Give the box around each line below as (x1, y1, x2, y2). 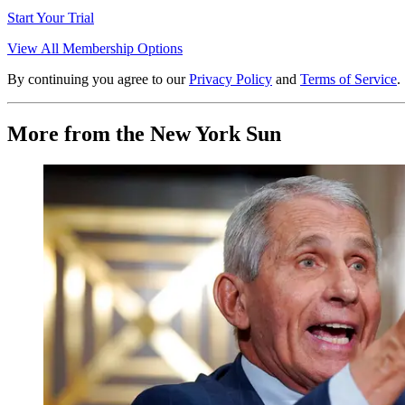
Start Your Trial (7, 9, 94, 25)
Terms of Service (300, 71, 397, 87)
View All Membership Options (7, 40, 183, 56)
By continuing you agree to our (7, 71, 185, 87)
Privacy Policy (189, 71, 272, 87)
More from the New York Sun (7, 121, 281, 146)
